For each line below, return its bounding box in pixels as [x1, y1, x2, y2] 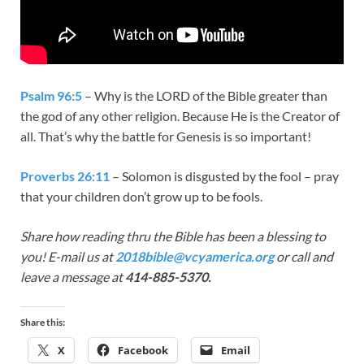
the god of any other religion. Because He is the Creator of [20, 107, 340, 123]
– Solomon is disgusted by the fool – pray [110, 167, 339, 184]
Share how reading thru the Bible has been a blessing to [20, 227, 326, 244]
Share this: [20, 315, 65, 328]
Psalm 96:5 [20, 87, 82, 103]
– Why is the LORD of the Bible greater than [82, 87, 327, 103]
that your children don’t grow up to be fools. [20, 188, 262, 204]
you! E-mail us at [20, 248, 115, 264]
